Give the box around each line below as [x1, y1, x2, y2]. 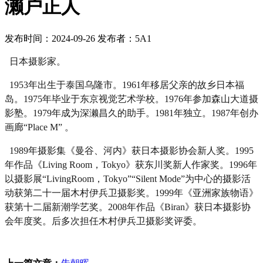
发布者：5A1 [97, 33, 151, 43]
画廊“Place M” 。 [5, 122, 74, 132]
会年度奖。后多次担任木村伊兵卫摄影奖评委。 [5, 215, 202, 226]
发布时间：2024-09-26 [5, 33, 97, 43]
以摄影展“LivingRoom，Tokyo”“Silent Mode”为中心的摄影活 [5, 173, 251, 184]
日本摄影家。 [5, 56, 66, 66]
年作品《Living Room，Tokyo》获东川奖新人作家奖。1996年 [5, 159, 257, 170]
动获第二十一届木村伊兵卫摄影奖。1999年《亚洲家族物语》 [5, 187, 258, 198]
